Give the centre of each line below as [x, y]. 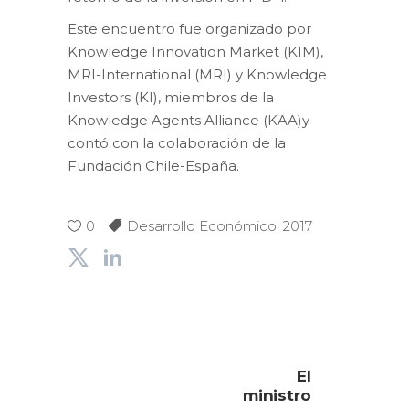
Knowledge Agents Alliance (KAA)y [189, 120]
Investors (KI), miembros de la [171, 97]
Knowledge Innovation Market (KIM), [195, 51]
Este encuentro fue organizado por [189, 28]
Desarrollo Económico [202, 225]
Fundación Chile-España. [153, 165]
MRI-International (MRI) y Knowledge [197, 74]
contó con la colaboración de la [177, 142]
